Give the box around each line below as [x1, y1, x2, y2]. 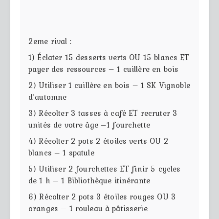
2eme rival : [28, 35, 71, 47]
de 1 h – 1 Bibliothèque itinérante [28, 174, 151, 186]
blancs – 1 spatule [28, 146, 94, 158]
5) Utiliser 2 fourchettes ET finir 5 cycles [28, 162, 181, 175]
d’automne [28, 90, 67, 103]
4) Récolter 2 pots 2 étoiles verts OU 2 [28, 134, 169, 147]
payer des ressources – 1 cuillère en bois [28, 63, 179, 75]
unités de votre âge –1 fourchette [28, 118, 150, 131]
